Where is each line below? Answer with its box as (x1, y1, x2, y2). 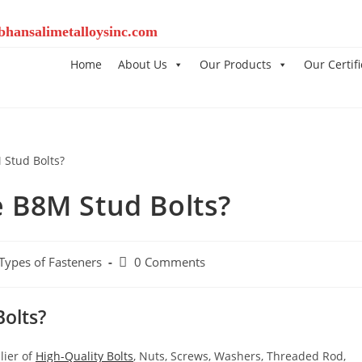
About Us (118, 57, 167, 73)
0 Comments (134, 254, 205, 270)
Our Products (200, 57, 271, 73)
